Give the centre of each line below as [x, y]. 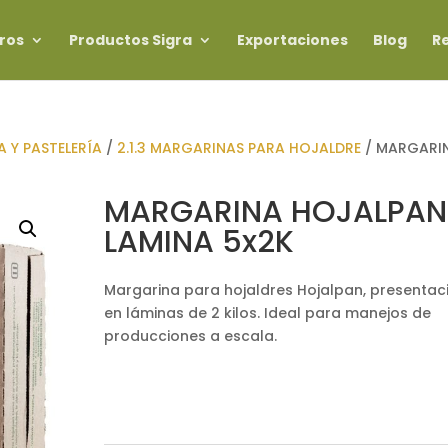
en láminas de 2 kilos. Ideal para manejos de [267, 312]
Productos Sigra [130, 40]
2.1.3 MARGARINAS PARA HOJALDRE [239, 148]
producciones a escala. [190, 335]
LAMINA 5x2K [198, 242]
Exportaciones [292, 40]
